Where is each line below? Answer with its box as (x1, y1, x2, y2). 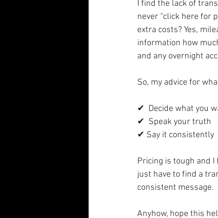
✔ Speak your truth (137, 117, 211, 127)
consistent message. (137, 182, 216, 193)
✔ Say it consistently (137, 130, 214, 140)
